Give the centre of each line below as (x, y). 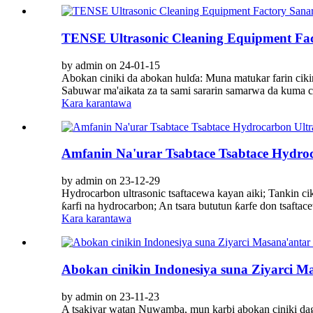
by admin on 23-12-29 (111, 181)
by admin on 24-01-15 (111, 65)
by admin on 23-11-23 (110, 296)
